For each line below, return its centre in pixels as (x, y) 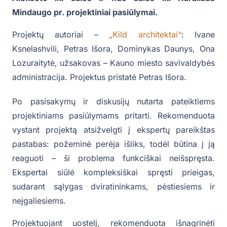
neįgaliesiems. (39, 201)
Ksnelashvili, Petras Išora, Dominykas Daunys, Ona (113, 49)
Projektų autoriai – (61, 35)
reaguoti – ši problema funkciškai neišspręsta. (113, 158)
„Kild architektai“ (145, 35)
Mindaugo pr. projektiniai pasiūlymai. (85, 12)
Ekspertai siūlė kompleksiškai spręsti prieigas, (113, 173)
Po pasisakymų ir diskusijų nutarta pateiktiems (113, 102)
